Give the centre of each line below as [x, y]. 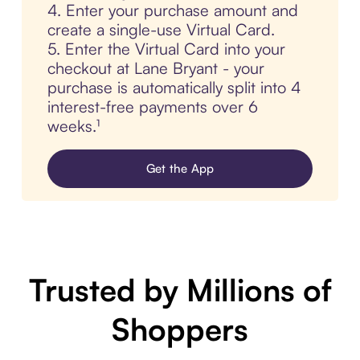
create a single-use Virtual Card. [161, 29]
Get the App [180, 168]
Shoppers [180, 329]
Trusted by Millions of [180, 289]
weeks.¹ [73, 125]
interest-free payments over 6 [152, 106]
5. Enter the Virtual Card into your [166, 48]
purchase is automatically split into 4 [174, 87]
